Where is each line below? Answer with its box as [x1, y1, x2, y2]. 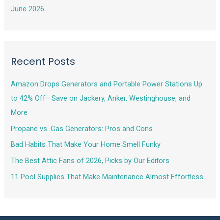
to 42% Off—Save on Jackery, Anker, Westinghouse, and [11, 94, 191, 103]
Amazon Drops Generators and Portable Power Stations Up [11, 80, 203, 89]
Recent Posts [11, 55, 76, 69]
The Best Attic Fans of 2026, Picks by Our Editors [11, 156, 170, 165]
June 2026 [11, 4, 45, 13]
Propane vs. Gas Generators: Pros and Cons [11, 124, 153, 133]
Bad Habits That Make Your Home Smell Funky [11, 140, 161, 149]
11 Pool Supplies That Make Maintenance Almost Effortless [11, 172, 204, 181]
